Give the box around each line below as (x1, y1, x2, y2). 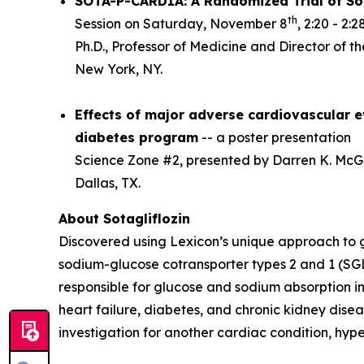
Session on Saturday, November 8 (75, 15, 288, 32)
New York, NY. (75, 61, 162, 78)
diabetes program (75, 129, 198, 146)
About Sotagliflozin (58, 210, 190, 227)
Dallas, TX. (75, 175, 141, 192)
